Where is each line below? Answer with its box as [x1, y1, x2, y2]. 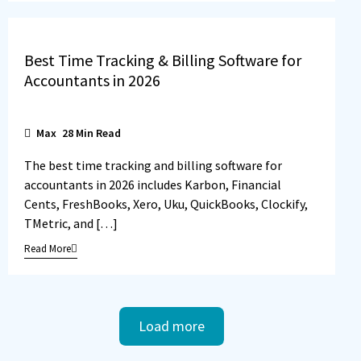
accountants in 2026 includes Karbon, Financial [24, 176, 281, 193]
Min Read [73, 125, 121, 140]
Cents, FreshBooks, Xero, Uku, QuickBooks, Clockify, [24, 195, 308, 212]
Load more [138, 316, 205, 335]
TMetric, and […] [24, 214, 118, 231]
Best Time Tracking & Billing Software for [24, 50, 301, 71]
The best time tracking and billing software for [24, 156, 282, 173]
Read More [24, 241, 71, 255]
